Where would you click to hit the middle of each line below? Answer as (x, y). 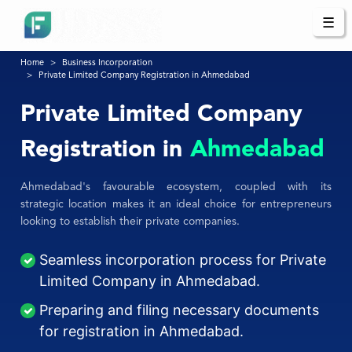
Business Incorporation (108, 64)
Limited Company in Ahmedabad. (150, 281)
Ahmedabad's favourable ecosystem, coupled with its (176, 187)
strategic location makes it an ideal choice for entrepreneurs (176, 205)
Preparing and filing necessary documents (180, 310)
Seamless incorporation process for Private (183, 260)
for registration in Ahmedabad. (142, 332)
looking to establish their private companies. (132, 222)
